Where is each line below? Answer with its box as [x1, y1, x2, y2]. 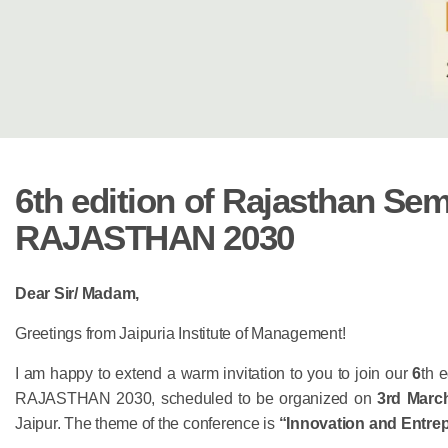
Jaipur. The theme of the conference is [15, 414, 279, 432]
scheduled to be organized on [160, 389, 377, 407]
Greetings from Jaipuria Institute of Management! [15, 324, 346, 342]
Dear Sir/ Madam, [15, 284, 140, 302]
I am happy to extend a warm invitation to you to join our [15, 364, 413, 382]
